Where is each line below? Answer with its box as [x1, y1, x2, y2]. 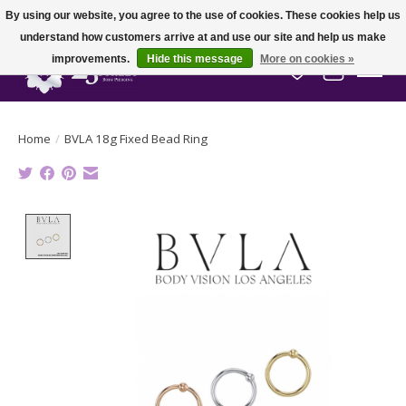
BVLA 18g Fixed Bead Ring [64, 130, 208, 147]
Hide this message [147, 53, 243, 65]
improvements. [52, 53, 132, 65]
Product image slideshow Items [78, 213, 290, 234]
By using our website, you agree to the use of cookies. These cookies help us [5, 9, 401, 22]
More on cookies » [260, 53, 354, 65]
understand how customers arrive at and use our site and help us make [20, 31, 386, 43]
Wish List [296, 69, 359, 90]
